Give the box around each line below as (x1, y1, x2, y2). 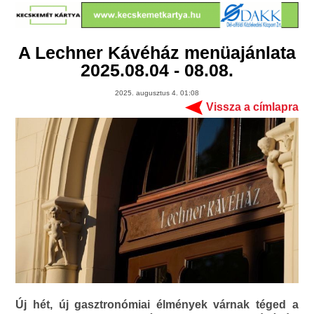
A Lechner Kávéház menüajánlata (18, 43, 296, 63)
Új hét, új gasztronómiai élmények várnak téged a (15, 299, 299, 311)
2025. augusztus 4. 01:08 (115, 89, 199, 97)
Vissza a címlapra (205, 101, 299, 114)
